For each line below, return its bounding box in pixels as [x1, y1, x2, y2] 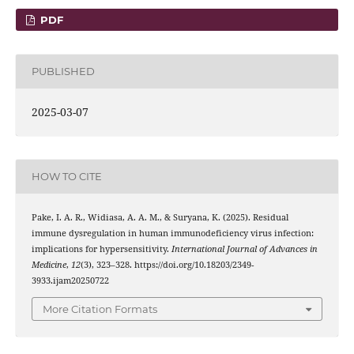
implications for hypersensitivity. [31, 243, 171, 254]
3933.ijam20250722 [31, 275, 109, 286]
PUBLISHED [31, 65, 95, 78]
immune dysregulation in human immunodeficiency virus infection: [31, 228, 314, 239]
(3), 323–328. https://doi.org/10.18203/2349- [80, 259, 254, 270]
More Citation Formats [43, 302, 157, 315]
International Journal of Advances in [171, 243, 318, 254]
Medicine [31, 259, 66, 270]
